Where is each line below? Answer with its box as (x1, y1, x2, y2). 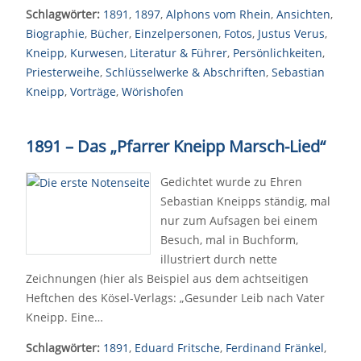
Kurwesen (70, 45, 124, 60)
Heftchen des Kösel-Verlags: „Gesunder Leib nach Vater (26, 290, 325, 305)
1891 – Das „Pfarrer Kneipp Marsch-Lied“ (26, 135, 326, 157)
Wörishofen (122, 84, 184, 99)
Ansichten (276, 6, 330, 22)
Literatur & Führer (130, 45, 227, 60)
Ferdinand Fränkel (226, 340, 324, 355)
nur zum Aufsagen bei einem (160, 213, 317, 228)
